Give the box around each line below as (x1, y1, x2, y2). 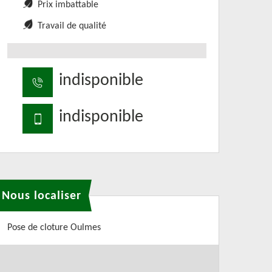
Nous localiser (2, 189, 81, 202)
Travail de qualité (38, 21, 106, 31)
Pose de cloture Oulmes (7, 223, 101, 233)
